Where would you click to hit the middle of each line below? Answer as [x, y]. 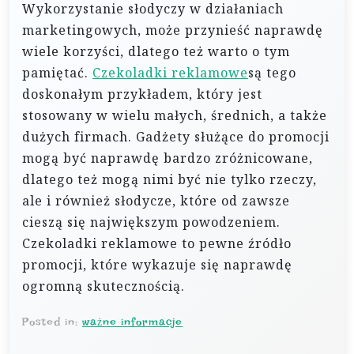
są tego [272, 73]
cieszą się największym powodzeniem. [151, 222]
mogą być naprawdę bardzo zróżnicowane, [168, 158]
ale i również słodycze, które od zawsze [156, 201]
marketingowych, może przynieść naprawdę [173, 30]
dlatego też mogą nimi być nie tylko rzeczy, [169, 179]
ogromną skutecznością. [104, 286]
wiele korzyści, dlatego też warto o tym [156, 51]
